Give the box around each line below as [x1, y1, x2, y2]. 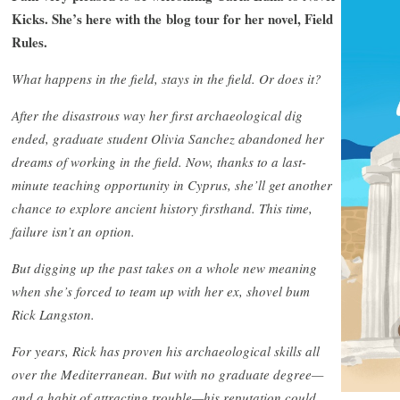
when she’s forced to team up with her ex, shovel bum [12, 281, 310, 300]
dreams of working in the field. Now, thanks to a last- [12, 152, 306, 171]
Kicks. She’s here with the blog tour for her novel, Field [12, 8, 333, 29]
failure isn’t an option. [12, 221, 135, 240]
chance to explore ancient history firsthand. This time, [12, 198, 312, 217]
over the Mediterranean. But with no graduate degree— [12, 364, 323, 383]
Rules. [12, 31, 47, 52]
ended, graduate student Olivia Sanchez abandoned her [12, 129, 324, 147]
